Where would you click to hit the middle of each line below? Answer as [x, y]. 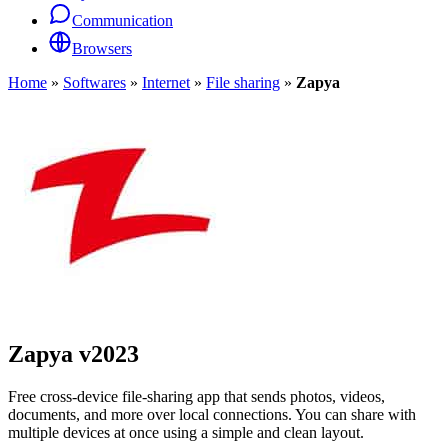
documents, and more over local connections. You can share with [212, 414]
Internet [166, 82]
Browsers [102, 48]
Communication [122, 20]
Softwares [94, 82]
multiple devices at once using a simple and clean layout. [186, 432]
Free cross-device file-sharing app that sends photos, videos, [196, 396]
